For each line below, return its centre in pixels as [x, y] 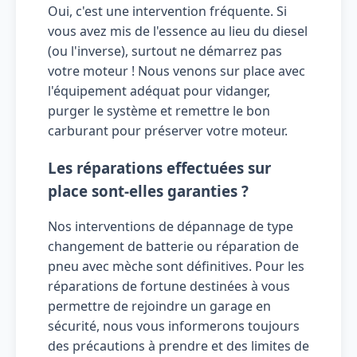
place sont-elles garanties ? [148, 190]
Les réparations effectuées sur [159, 167]
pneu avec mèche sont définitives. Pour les [176, 267]
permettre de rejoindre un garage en [159, 306]
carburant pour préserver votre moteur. [168, 130]
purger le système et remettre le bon [159, 110]
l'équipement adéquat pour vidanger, [159, 90]
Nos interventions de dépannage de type [171, 227]
